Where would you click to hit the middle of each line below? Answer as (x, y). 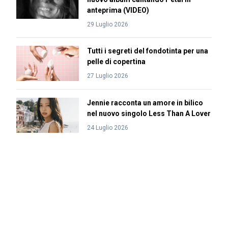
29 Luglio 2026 (107, 24)
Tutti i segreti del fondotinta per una (147, 51)
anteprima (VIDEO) (118, 10)
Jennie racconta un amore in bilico (145, 103)
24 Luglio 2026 (107, 128)
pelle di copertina (116, 62)
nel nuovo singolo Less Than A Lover (149, 113)
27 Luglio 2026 (107, 76)
